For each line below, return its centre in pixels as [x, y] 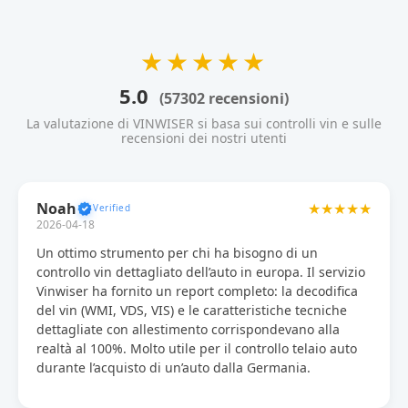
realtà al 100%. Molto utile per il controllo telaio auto [197, 348]
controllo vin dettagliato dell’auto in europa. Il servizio [201, 271]
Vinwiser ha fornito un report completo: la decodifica [197, 291]
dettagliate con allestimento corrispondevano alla [188, 329]
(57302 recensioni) [224, 98]
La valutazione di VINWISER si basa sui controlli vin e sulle [204, 123]
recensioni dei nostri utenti [204, 138]
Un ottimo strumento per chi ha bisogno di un [177, 252]
